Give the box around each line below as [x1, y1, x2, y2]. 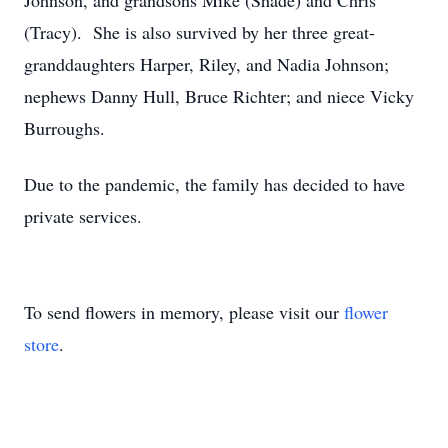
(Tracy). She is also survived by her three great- [24, 20, 375, 44]
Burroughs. [24, 116, 105, 140]
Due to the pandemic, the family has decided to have [24, 172, 405, 196]
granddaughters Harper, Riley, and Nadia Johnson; [24, 52, 389, 76]
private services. [24, 204, 142, 228]
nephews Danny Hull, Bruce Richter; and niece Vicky [24, 84, 414, 108]
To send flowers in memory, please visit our [24, 300, 344, 324]
